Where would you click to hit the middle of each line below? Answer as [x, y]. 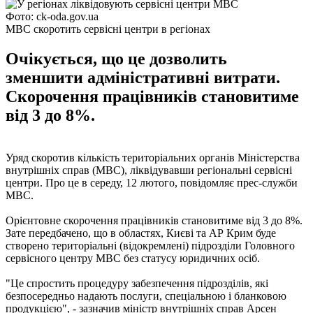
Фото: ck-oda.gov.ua [52, 16]
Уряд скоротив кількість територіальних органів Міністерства [153, 157]
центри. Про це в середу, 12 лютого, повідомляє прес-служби [152, 182]
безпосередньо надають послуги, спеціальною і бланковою [146, 296]
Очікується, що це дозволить [116, 58]
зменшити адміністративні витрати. [143, 77]
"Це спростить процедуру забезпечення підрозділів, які [137, 283]
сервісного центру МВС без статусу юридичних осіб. [133, 258]
